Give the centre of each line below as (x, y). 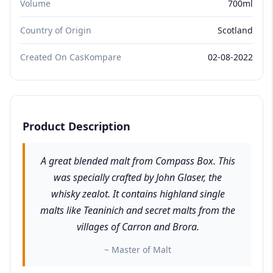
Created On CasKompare (71, 57)
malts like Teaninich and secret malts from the (138, 210)
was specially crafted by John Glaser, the (138, 177)
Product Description (76, 126)
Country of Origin (56, 30)
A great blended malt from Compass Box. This (138, 161)
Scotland (235, 30)
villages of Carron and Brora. (138, 226)
